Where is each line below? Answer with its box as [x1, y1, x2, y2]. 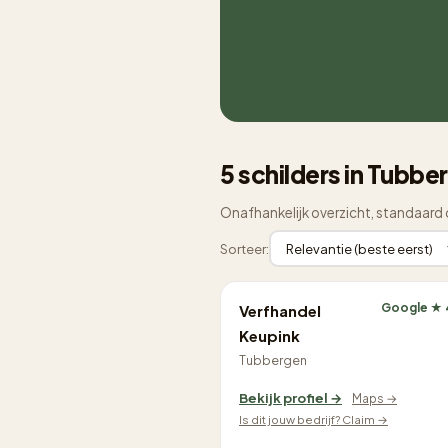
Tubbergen [239, 352, 307, 368]
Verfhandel [239, 301, 321, 320]
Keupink [239, 326, 300, 345]
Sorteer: [220, 240, 269, 257]
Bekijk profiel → [239, 390, 342, 406]
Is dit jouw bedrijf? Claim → [239, 412, 388, 427]
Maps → [352, 391, 397, 406]
